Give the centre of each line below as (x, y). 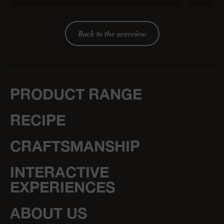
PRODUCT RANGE (76, 94)
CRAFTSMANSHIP (75, 146)
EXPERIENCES (62, 187)
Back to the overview (112, 33)
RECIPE (38, 120)
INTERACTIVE (59, 172)
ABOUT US (48, 213)
